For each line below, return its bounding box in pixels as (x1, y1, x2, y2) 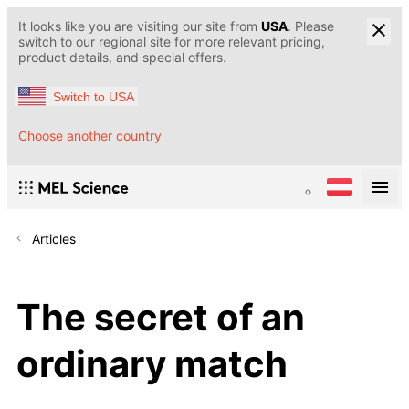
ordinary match (16, 341, 288, 386)
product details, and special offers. (18, 49, 226, 65)
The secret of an (16, 294, 305, 340)
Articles (32, 231, 76, 247)
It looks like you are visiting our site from (18, 18, 261, 34)
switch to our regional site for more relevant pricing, (18, 34, 325, 49)
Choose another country (18, 128, 162, 144)
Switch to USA (53, 89, 134, 104)
